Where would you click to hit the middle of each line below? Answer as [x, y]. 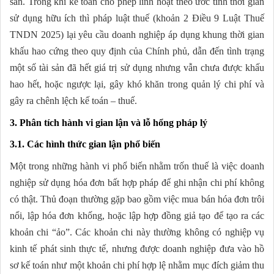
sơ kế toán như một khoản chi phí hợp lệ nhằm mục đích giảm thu [137, 265]
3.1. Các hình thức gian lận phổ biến [85, 144]
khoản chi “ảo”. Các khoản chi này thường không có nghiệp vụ [137, 232]
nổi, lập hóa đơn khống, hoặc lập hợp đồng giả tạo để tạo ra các [137, 216]
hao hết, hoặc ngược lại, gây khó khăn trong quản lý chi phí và [137, 84]
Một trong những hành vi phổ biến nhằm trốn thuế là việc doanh [137, 166]
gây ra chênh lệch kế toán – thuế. [73, 101]
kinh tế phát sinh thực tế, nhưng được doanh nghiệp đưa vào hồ [137, 249]
